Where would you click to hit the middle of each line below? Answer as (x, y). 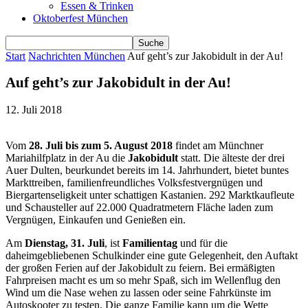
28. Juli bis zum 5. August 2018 (101, 145)
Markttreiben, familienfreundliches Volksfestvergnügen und (134, 182)
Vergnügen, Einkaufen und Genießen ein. (96, 219)
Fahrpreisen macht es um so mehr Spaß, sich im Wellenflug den (143, 280)
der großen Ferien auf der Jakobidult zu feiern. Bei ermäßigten (140, 267)
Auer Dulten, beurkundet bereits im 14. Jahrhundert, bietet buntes (147, 170)
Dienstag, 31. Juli (65, 243)
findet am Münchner (218, 145)
